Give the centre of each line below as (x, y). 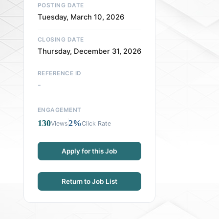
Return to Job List (89, 182)
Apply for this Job (89, 151)
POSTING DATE (61, 6)
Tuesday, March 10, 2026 (81, 17)
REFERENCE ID (60, 74)
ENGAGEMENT (60, 110)
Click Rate (96, 123)
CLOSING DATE (61, 40)
